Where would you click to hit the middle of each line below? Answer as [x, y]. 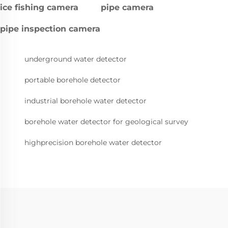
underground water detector [76, 59]
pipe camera [127, 8]
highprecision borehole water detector [93, 143]
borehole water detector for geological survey [106, 122]
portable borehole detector [73, 80]
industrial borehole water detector [85, 101]
